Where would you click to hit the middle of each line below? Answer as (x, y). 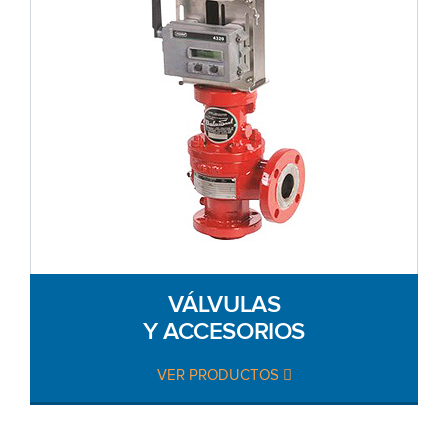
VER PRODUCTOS (219, 375)
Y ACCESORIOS (224, 330)
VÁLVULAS (224, 303)
